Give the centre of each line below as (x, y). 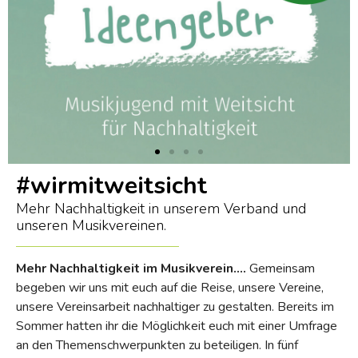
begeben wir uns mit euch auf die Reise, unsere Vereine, (170, 287)
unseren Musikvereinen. (91, 225)
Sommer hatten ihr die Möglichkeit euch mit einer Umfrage (177, 326)
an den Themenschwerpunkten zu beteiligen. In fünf (157, 345)
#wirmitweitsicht (111, 185)
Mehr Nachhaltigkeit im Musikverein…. (131, 268)
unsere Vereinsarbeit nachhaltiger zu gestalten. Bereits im (175, 306)
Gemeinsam (280, 268)
